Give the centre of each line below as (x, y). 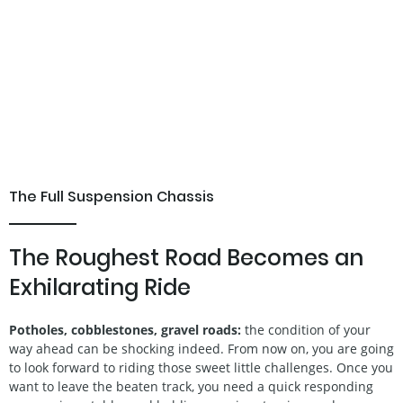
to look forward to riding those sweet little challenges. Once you (201, 368)
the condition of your (306, 330)
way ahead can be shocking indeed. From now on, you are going (201, 349)
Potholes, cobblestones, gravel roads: (125, 330)
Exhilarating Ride (100, 288)
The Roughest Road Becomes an (186, 258)
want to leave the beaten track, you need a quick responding (191, 387)
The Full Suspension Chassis (112, 197)
